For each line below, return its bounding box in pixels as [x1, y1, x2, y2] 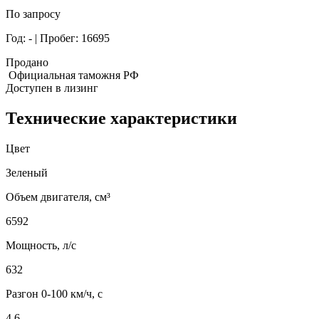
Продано [6, 56, 48, 68]
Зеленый [6, 166, 48, 179]
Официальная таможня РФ [6, 68, 139, 81]
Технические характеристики [6, 108, 237, 127]
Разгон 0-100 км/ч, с [6, 287, 103, 300]
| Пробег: [32, 31, 81, 44]
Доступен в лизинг [6, 81, 98, 94]
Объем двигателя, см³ [6, 190, 110, 203]
